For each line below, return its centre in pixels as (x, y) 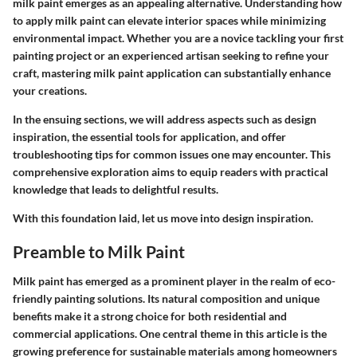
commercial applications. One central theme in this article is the (170, 334)
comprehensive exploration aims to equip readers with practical (171, 171)
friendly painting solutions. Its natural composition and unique (166, 299)
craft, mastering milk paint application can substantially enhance (172, 73)
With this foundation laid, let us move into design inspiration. (163, 218)
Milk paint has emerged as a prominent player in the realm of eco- (174, 281)
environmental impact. (69, 37)
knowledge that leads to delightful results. (116, 189)
